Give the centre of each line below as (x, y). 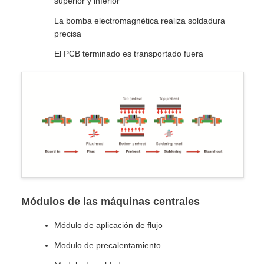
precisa (68, 33)
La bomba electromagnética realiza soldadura (140, 20)
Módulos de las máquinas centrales (110, 201)
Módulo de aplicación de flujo (108, 225)
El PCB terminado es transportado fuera (129, 53)
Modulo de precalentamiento (108, 245)
